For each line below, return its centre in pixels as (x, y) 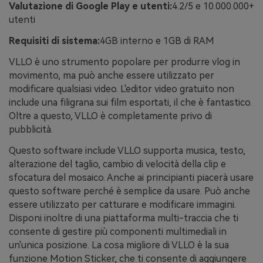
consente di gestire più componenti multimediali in (118, 231)
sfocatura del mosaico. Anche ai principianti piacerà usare (131, 177)
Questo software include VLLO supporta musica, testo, (127, 150)
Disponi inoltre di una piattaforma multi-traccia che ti (124, 218)
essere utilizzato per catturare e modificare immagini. (122, 204)
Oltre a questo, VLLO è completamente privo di (110, 116)
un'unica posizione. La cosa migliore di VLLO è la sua (119, 245)
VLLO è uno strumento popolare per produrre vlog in (124, 62)
